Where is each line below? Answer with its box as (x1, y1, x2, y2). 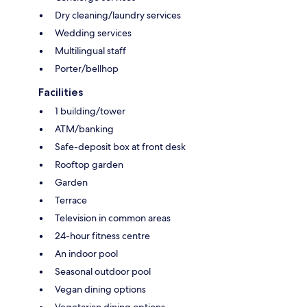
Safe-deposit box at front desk (55, 140, 186, 153)
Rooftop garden (55, 158, 123, 171)
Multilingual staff (55, 45, 126, 58)
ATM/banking (55, 123, 114, 136)
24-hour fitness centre (55, 230, 150, 243)
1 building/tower (55, 105, 125, 118)
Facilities (38, 86, 83, 99)
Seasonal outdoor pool (55, 265, 151, 278)
